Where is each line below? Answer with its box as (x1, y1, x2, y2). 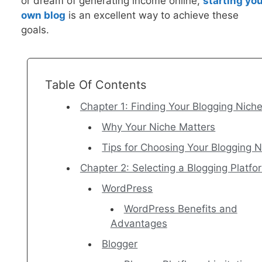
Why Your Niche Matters (102, 121, 216, 133)
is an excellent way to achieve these (65, 9, 239, 21)
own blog (20, 9, 65, 21)
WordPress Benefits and (123, 203, 237, 215)
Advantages (110, 218, 167, 230)
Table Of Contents (44, 78, 146, 92)
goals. (20, 23, 52, 36)
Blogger (102, 238, 138, 250)
